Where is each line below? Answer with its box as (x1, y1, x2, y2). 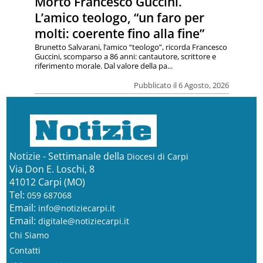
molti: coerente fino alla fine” (34, 25, 204, 42)
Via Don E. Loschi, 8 (9, 163, 95, 176)
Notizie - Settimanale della (9, 150, 127, 163)
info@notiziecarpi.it (38, 203, 115, 214)
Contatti (9, 245, 41, 257)
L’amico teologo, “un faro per (34, 9, 204, 26)
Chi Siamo (9, 230, 49, 241)
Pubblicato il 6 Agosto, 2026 (133, 80, 229, 91)
